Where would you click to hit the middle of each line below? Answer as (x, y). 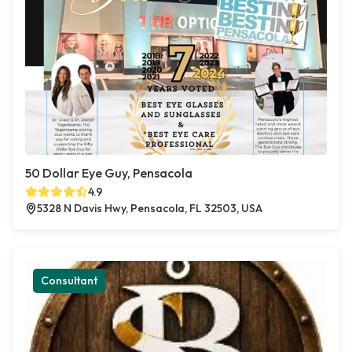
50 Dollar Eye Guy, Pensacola (109, 173)
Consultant (69, 281)
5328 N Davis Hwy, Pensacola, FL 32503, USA (150, 209)
